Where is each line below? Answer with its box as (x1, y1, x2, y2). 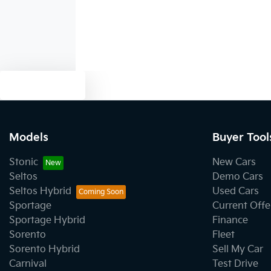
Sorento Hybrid (9, 243, 80, 255)
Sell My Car (212, 243, 263, 255)
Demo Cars (212, 171, 263, 183)
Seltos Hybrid (9, 185, 71, 197)
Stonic (9, 156, 38, 168)
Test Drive (212, 258, 258, 270)
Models (9, 131, 48, 144)
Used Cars (212, 185, 259, 197)
